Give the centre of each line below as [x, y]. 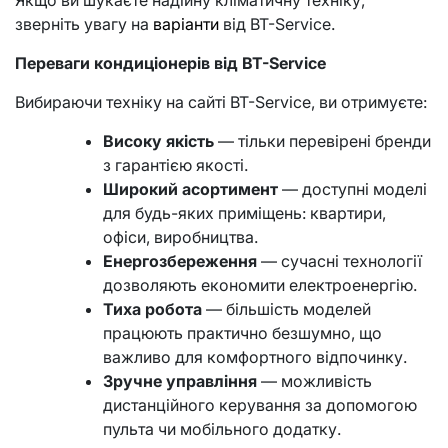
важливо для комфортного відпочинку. [255, 357]
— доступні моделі [352, 189]
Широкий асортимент [190, 189]
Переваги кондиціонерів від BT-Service [170, 63]
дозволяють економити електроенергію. [260, 285]
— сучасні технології [339, 261]
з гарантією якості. [175, 165]
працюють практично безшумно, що [242, 333]
